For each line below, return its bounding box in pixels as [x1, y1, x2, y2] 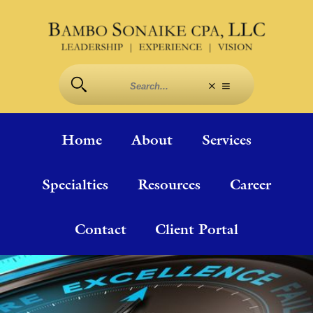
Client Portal [155, 219, 239, 238]
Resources [138, 175, 201, 194]
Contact [74, 219, 126, 238]
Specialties [42, 175, 109, 194]
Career [229, 175, 271, 194]
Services [201, 130, 252, 149]
